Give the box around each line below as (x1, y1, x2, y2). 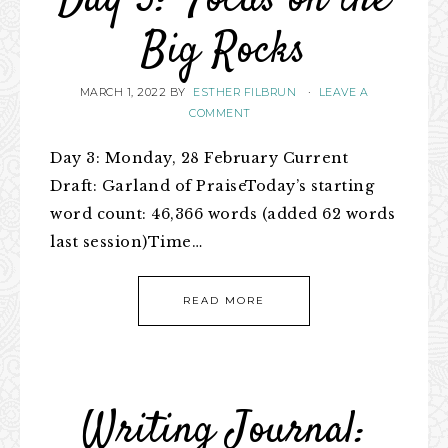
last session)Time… (50, 233, 202, 251)
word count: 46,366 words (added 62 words (50, 205, 395, 223)
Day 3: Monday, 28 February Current (50, 149, 348, 167)
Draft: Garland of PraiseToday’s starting (50, 177, 374, 195)
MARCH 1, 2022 (79, 86, 167, 99)
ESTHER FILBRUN (193, 86, 297, 99)
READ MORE (183, 294, 265, 307)
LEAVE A (318, 86, 369, 99)
